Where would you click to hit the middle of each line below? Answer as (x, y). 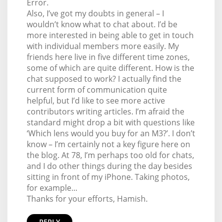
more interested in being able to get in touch (110, 35)
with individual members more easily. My (103, 46)
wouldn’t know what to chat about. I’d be (102, 25)
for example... (52, 188)
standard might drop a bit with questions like (111, 123)
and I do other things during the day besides (109, 166)
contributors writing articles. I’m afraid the (105, 112)
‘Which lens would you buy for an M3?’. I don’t (111, 134)
